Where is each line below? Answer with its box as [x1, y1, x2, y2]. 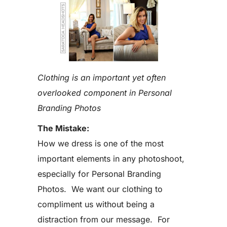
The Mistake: [37, 123, 89, 133]
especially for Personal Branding [37, 169, 161, 179]
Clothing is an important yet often [37, 72, 166, 83]
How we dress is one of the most [37, 138, 164, 148]
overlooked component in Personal [37, 88, 172, 98]
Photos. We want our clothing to [37, 184, 163, 194]
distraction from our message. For [37, 214, 170, 224]
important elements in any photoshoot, [37, 154, 184, 164]
